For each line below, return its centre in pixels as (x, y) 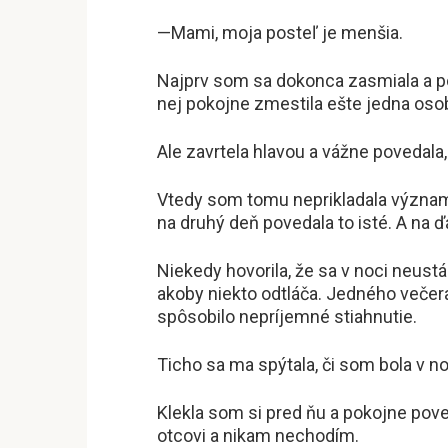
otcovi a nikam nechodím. (258, 435)
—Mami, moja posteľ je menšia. (280, 32)
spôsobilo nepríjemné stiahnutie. (287, 316)
